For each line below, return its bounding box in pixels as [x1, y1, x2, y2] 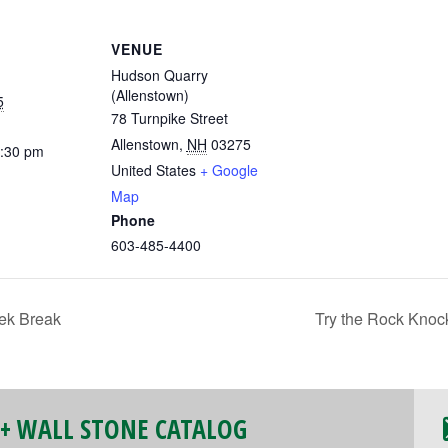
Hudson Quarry [110, 65, 208, 85]
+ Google [199, 160, 258, 180]
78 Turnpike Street [110, 108, 228, 128]
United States [110, 160, 196, 180]
